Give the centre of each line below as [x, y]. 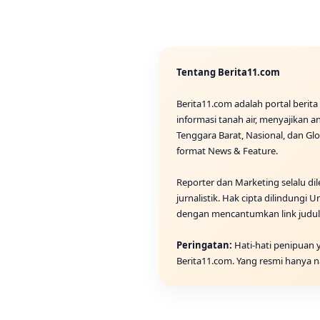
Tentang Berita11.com [228, 72]
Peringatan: [204, 245]
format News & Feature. [227, 150]
